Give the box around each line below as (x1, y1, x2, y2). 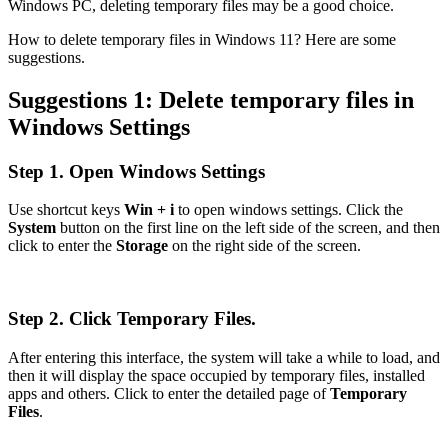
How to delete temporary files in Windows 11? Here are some (8, 30, 396, 48)
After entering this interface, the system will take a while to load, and (8, 348, 440, 366)
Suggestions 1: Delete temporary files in (8, 86, 414, 113)
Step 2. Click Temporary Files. (8, 308, 256, 330)
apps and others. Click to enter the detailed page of (8, 384, 330, 402)
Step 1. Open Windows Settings (8, 160, 265, 182)
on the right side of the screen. (168, 237, 361, 255)
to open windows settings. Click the (174, 201, 403, 219)
